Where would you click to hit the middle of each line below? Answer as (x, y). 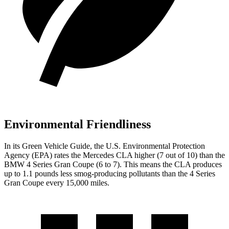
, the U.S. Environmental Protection (147, 146)
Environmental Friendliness (77, 124)
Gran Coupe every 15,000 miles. (57, 183)
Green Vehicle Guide (56, 146)
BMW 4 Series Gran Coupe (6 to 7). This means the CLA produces (113, 165)
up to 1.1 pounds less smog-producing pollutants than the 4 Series (110, 174)
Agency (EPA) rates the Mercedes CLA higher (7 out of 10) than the (114, 155)
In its (13, 146)
